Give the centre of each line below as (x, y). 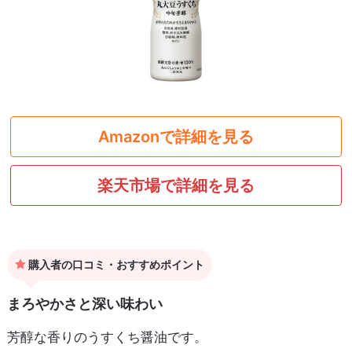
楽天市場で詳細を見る (176, 186)
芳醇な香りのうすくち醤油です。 (107, 337)
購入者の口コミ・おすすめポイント (115, 265)
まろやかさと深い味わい (84, 304)
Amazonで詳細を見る (176, 137)
